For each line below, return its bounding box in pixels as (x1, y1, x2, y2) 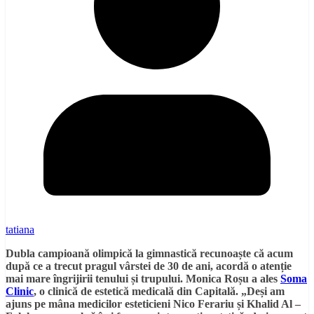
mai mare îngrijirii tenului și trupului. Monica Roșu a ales (6, 272, 280, 285)
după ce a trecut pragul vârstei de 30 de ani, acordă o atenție (6, 259, 292, 272)
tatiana (6, 223, 34, 235)
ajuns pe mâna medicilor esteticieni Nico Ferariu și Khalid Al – (6, 297, 301, 310)
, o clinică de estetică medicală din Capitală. (34, 285, 238, 297)
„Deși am (241, 285, 285, 297)
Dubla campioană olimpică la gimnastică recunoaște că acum (6, 247, 293, 259)
